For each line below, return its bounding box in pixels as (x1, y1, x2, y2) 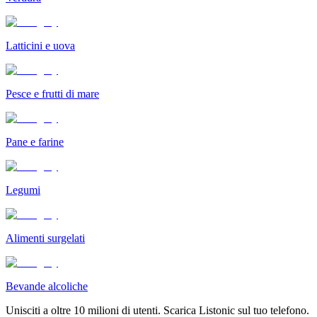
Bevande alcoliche (6, 279, 88, 292)
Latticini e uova (6, 39, 75, 52)
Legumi (6, 183, 40, 196)
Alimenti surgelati (6, 231, 85, 244)
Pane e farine (6, 135, 64, 148)
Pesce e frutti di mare (6, 87, 99, 100)
